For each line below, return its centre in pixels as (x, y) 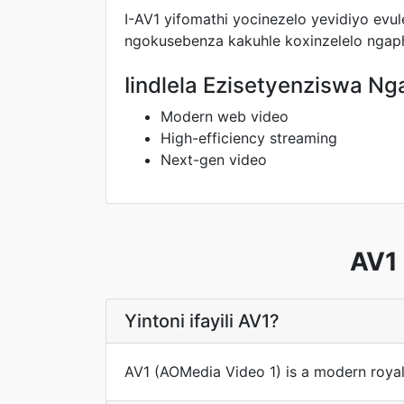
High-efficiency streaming (249, 138)
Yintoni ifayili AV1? (202, 321)
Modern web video (225, 116)
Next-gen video (214, 160)
